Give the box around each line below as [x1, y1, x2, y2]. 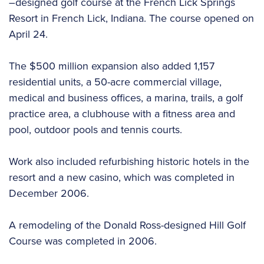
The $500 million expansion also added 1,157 [9, 58, 214, 74]
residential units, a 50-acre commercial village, [9, 74, 222, 90]
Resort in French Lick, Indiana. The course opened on [9, 10, 254, 26]
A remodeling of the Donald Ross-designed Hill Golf [9, 217, 246, 233]
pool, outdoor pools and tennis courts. [9, 121, 182, 137]
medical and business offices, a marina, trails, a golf [9, 90, 243, 105]
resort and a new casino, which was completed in [9, 169, 235, 185]
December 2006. [9, 185, 89, 201]
